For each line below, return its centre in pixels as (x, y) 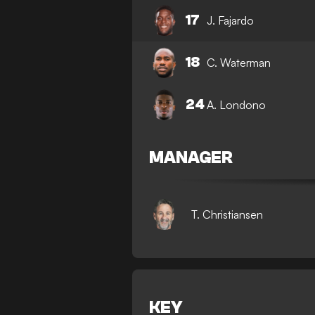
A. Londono (237, 104)
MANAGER (191, 158)
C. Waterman (239, 62)
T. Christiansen (227, 214)
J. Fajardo (231, 20)
